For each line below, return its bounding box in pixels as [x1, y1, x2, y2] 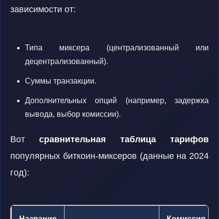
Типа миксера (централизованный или [25, 44, 209, 52]
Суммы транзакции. [25, 77, 96, 85]
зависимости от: [10, 4, 76, 14]
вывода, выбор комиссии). [25, 110, 121, 118]
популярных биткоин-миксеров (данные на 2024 [10, 151, 209, 161]
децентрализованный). [25, 57, 108, 66]
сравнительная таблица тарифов [39, 134, 209, 144]
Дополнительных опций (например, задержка [25, 96, 209, 105]
